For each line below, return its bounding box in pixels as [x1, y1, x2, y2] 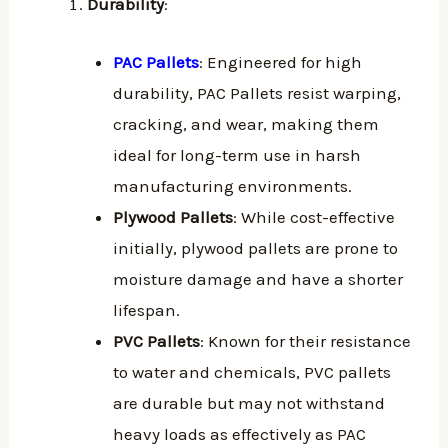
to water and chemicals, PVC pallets [112, 362, 391, 383]
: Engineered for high [198, 52, 362, 73]
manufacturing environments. [112, 176, 352, 197]
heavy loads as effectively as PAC [112, 424, 366, 445]
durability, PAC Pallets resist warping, [112, 83, 401, 104]
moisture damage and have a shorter [112, 269, 403, 290]
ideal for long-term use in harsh [112, 145, 361, 166]
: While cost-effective [232, 207, 395, 228]
